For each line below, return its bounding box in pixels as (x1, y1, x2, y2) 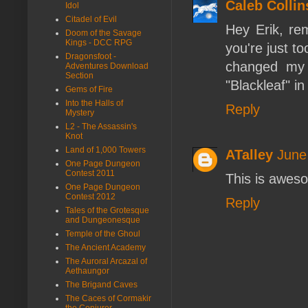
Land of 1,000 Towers (65, 144, 146, 155)
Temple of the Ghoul (65, 228, 140, 239)
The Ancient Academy (65, 242, 146, 252)
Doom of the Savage (65, 27, 142, 38)
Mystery (65, 107, 94, 118)
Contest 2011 (65, 168, 115, 178)
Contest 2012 (65, 191, 115, 201)
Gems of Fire (65, 84, 113, 94)
